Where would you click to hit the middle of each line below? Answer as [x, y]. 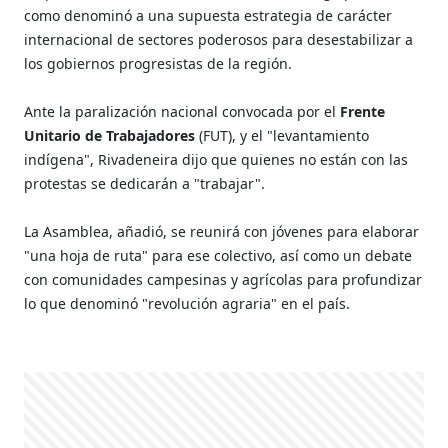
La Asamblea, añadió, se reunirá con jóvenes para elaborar [222, 231]
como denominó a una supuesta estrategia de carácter [208, 15]
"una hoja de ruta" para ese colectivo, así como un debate [218, 255]
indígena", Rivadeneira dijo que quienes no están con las [216, 159]
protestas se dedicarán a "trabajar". [145, 183]
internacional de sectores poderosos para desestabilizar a [219, 39]
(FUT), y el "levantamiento [282, 135]
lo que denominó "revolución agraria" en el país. [189, 303]
